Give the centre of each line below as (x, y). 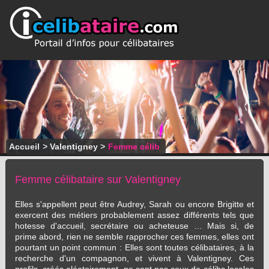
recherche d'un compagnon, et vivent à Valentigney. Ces (134, 258)
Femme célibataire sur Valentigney (98, 179)
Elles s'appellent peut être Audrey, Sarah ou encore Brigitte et (134, 204)
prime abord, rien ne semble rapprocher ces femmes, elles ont (134, 237)
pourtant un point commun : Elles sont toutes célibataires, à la (134, 247)
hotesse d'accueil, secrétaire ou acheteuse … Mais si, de (134, 226)
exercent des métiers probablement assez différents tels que (134, 215)
